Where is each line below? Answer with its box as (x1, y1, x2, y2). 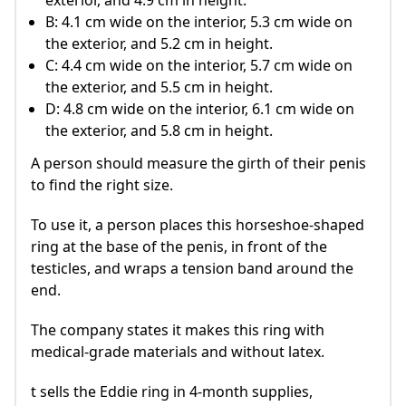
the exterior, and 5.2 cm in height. (45, 34, 273, 54)
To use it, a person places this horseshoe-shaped (31, 215, 364, 236)
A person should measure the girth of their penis (31, 153, 366, 174)
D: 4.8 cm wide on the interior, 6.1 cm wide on (45, 99, 354, 120)
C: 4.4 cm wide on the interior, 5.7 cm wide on (45, 55, 353, 76)
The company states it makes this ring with (31, 320, 324, 341)
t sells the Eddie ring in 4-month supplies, (31, 382, 313, 402)
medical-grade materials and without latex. (31, 342, 324, 362)
